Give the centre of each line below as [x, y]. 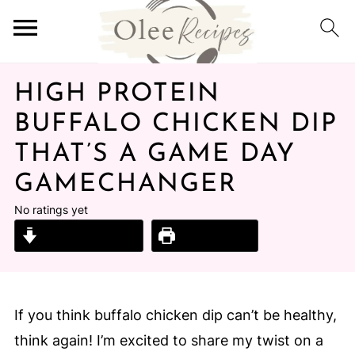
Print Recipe [213, 235]
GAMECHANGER [125, 185]
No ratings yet [51, 210]
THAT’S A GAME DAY [155, 155]
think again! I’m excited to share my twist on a [168, 340]
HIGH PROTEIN [117, 94]
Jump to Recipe [87, 235]
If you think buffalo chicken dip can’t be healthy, [175, 315]
